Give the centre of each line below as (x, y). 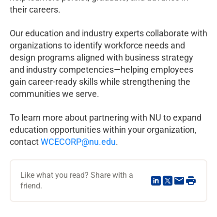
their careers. (35, 10)
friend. (31, 186)
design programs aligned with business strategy (101, 58)
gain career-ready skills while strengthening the (100, 82)
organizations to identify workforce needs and (97, 46)
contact (25, 142)
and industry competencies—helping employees (101, 70)
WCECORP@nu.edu (78, 142)
